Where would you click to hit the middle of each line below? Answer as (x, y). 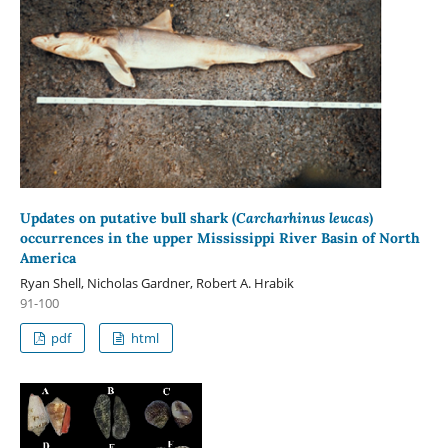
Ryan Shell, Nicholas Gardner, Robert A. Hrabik (156, 282)
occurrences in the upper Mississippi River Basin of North (219, 237)
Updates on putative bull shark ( (127, 217)
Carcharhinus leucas (302, 217)
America (47, 257)
